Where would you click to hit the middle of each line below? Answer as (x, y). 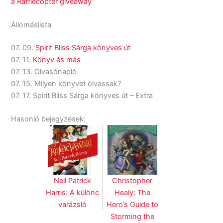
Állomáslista (31, 25)
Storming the (132, 217)
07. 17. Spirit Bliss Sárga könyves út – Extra (82, 95)
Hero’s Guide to (132, 205)
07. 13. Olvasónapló (44, 71)
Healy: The (132, 193)
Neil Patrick (73, 181)
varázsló (73, 205)
